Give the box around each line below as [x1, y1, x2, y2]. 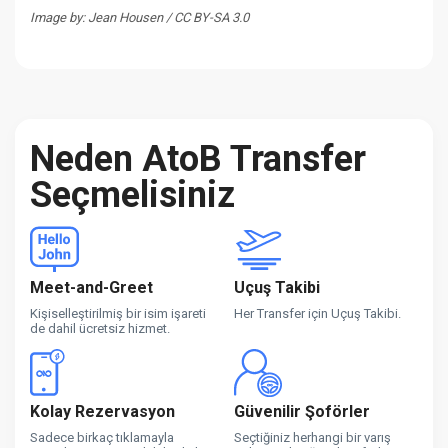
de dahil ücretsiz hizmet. [30, 320, 170, 336]
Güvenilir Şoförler [234, 401, 370, 421]
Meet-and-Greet [30, 277, 153, 297]
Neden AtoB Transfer [30, 137, 366, 180]
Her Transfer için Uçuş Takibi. [234, 305, 401, 321]
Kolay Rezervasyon [30, 401, 175, 421]
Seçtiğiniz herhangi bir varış [234, 429, 391, 445]
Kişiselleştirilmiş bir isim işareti [30, 305, 206, 321]
